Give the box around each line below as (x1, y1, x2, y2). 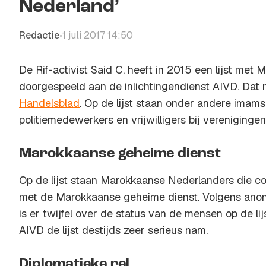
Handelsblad (19, 96, 80, 110)
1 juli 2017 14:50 (62, 29, 133, 42)
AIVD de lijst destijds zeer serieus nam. (19, 223, 208, 237)
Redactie (19, 29, 59, 42)
